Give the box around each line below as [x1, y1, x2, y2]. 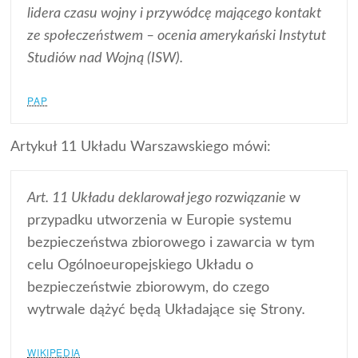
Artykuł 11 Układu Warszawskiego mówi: [10, 139, 272, 154]
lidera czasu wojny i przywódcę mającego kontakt [27, 6, 322, 21]
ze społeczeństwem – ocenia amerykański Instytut [27, 28, 327, 43]
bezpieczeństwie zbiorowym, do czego [27, 280, 270, 295]
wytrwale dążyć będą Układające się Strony [27, 302, 303, 317]
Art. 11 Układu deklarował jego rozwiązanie [27, 190, 290, 205]
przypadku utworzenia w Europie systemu [27, 213, 292, 228]
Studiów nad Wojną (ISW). [27, 50, 184, 66]
